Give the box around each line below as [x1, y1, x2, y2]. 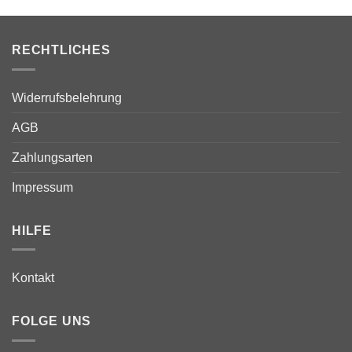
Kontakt [12, 271, 54, 285]
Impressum [12, 180, 73, 194]
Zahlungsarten [12, 150, 93, 164]
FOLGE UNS [12, 314, 92, 328]
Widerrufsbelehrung [12, 90, 122, 104]
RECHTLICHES [12, 43, 111, 57]
